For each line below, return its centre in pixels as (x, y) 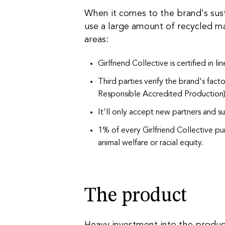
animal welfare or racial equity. (151, 143)
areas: (96, 40)
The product (136, 196)
